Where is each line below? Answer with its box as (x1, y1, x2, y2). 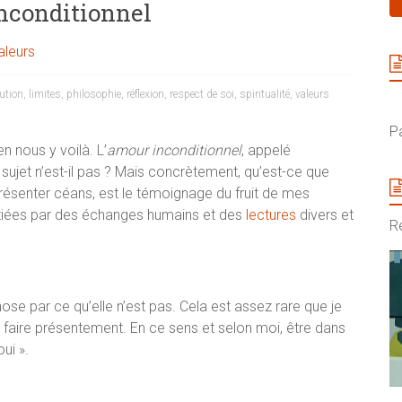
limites (29, 88, 61, 101)
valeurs (295, 88, 329, 101)
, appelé (241, 142, 291, 160)
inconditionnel (152, 142, 241, 160)
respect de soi (170, 88, 234, 101)
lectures (246, 206, 296, 224)
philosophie (66, 88, 121, 101)
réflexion (127, 88, 164, 101)
